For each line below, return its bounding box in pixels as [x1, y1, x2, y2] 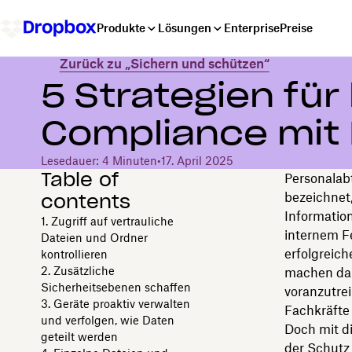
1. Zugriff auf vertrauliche [40, 214, 174, 228]
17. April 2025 [160, 153, 233, 167]
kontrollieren [40, 247, 108, 261]
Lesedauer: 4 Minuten [40, 153, 157, 167]
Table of [40, 167, 119, 192]
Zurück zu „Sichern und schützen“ [59, 56, 269, 71]
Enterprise [224, 21, 280, 35]
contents [40, 189, 130, 214]
